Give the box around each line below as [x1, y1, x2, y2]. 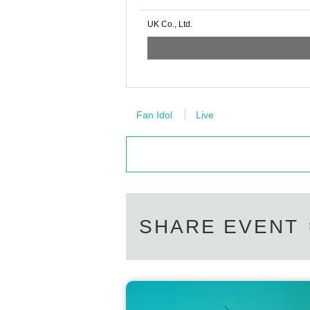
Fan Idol [136, 109, 172, 121]
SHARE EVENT [139, 216, 299, 238]
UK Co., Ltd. [147, 19, 192, 30]
